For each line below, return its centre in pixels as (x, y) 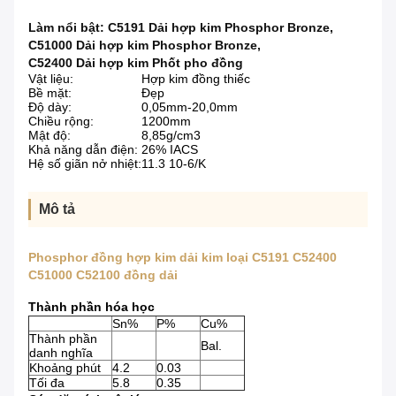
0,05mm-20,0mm (190, 107)
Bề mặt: (50, 93)
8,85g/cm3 (171, 136)
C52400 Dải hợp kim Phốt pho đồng (136, 63)
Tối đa (47, 383)
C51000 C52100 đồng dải (103, 275)
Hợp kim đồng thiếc (196, 79)
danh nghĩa (61, 353)
